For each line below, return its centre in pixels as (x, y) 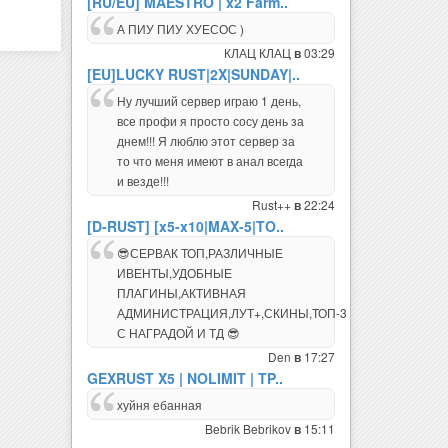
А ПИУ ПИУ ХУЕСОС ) (180, 29)
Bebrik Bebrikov (249, 429)
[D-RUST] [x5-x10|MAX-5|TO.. (185, 226)
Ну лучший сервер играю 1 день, (209, 101)
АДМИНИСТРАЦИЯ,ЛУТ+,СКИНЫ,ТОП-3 (232, 313)
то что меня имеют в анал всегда (210, 161)
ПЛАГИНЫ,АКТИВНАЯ (181, 293)
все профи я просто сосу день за (210, 121)
